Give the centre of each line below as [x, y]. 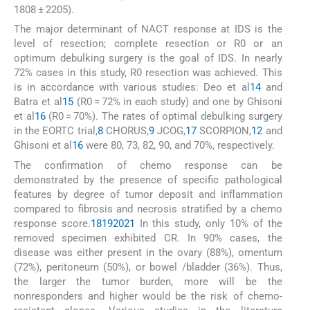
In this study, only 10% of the [208, 223]
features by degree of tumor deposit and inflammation [148, 194]
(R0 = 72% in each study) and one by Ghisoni [177, 102]
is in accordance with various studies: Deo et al [132, 88]
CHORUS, [126, 131]
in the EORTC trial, [56, 131]
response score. [52, 223]
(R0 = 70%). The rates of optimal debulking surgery [164, 117]
